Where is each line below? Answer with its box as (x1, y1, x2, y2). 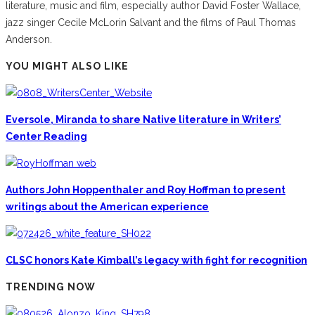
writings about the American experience (6, 200, 209, 212)
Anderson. (6, 33, 52, 45)
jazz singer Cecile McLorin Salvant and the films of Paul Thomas (6, 16, 296, 28)
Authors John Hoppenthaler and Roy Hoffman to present (6, 184, 285, 195)
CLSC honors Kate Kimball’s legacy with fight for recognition (6, 254, 307, 266)
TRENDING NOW (6, 281, 96, 292)
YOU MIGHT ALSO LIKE (6, 60, 129, 72)
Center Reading (6, 130, 87, 142)
